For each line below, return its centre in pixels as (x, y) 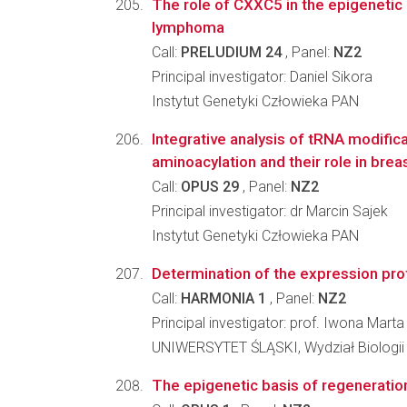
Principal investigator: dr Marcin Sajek (270, 211)
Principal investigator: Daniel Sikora (262, 77)
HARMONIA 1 (223, 298)
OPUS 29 (210, 187)
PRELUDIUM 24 (231, 52)
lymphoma (188, 27)
